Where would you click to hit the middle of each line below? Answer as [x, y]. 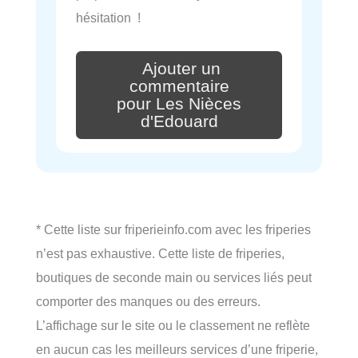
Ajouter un [181, 69]
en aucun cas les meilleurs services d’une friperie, [177, 349]
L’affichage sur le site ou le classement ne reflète [173, 325]
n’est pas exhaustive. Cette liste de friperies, [160, 253]
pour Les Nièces [179, 103]
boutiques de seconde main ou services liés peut [174, 277]
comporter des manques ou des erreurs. [148, 301]
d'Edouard [179, 121]
